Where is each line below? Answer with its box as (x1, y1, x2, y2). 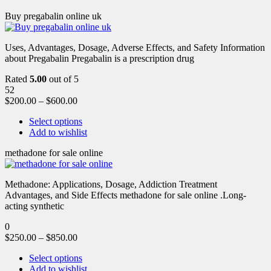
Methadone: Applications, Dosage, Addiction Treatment (5, 178, 217, 189)
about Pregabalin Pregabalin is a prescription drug (5, 53, 194, 64)
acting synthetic (5, 200, 64, 211)
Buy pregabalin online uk (5, 10, 102, 21)
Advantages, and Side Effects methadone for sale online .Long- (5, 189, 246, 200)
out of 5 (47, 73, 79, 84)
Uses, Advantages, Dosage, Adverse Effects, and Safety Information (5, 42, 265, 53)
